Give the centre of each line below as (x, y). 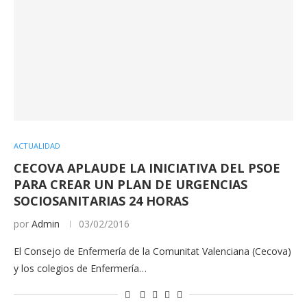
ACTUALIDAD (37, 146)
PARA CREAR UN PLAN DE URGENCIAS (131, 184)
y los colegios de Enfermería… (80, 268)
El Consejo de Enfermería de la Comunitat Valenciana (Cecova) (152, 251)
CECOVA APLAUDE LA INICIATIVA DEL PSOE (147, 168)
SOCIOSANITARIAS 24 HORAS (101, 201)
